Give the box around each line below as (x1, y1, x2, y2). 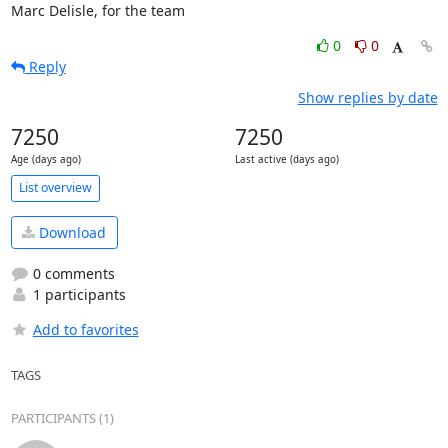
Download (35, 222, 106, 242)
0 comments (28, 264, 115, 283)
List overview (18, 179, 92, 196)
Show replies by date (297, 87, 438, 107)
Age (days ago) (10, 152, 81, 166)
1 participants (28, 285, 126, 304)
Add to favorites (32, 320, 139, 339)
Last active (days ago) (234, 152, 339, 166)
